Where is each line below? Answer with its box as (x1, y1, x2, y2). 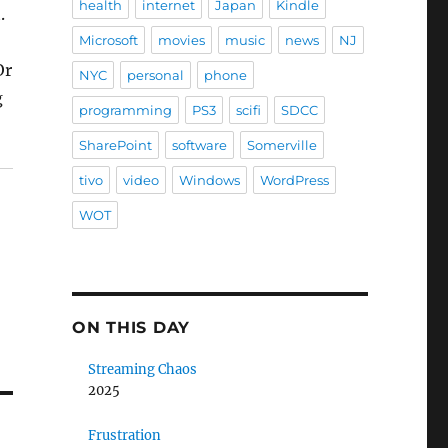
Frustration (88, 427, 162, 444)
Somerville (246, 137, 317, 153)
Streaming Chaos (88, 361, 198, 378)
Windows (178, 172, 240, 188)
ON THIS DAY (71, 318, 191, 337)
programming (78, 102, 172, 118)
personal (126, 67, 184, 83)
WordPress (259, 172, 329, 188)
